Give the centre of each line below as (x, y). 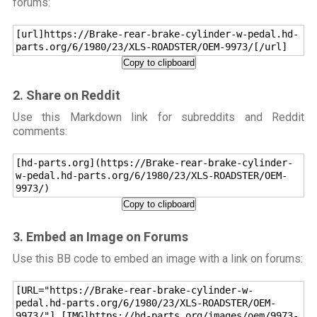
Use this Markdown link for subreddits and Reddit (158, 117)
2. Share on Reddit (66, 96)
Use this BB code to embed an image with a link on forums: (157, 259)
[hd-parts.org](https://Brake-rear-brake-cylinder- (154, 163)
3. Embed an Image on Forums (100, 237)
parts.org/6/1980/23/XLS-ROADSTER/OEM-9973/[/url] (151, 47)
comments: (40, 132)
